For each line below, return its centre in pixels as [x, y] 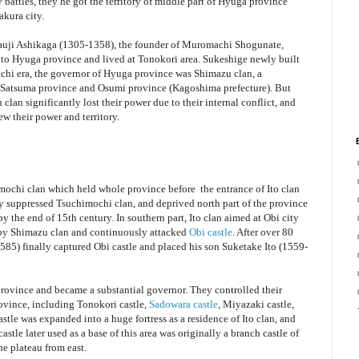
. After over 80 [263, 232]
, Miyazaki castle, [256, 304]
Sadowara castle [184, 304]
